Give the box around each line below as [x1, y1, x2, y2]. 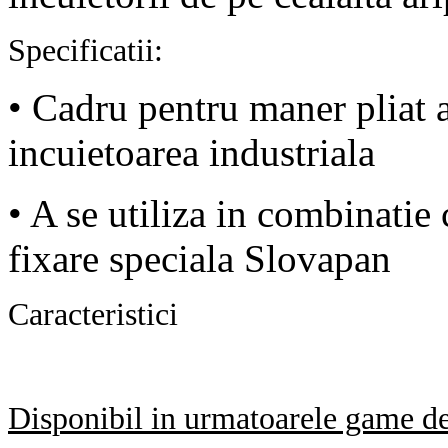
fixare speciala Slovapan [8, 236, 391, 280]
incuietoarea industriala [8, 130, 375, 174]
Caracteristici [8, 296, 178, 332]
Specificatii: [8, 32, 163, 68]
